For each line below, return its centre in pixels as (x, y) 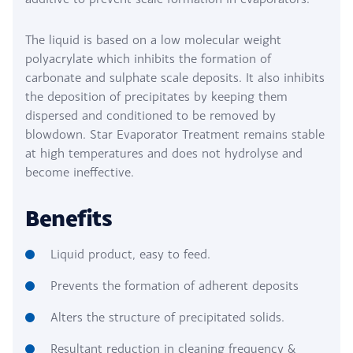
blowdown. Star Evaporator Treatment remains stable (175, 134)
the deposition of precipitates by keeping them (156, 96)
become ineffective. (80, 172)
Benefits (69, 217)
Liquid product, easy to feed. (130, 254)
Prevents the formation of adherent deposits (175, 285)
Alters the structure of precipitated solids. (167, 317)
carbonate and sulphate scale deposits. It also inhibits (175, 77)
